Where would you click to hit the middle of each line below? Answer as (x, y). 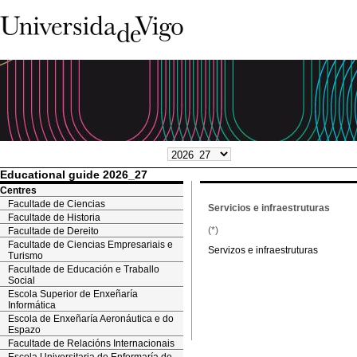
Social (22, 280)
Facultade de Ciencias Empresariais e (90, 245)
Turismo (25, 256)
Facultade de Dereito (53, 231)
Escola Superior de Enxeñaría (73, 294)
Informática (32, 305)
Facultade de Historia (54, 218)
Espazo (24, 330)
